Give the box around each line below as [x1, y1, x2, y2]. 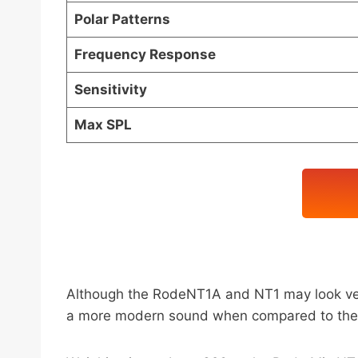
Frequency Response [74, 46, 216, 63]
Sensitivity [74, 82, 147, 98]
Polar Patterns [74, 11, 170, 28]
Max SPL [74, 117, 132, 133]
